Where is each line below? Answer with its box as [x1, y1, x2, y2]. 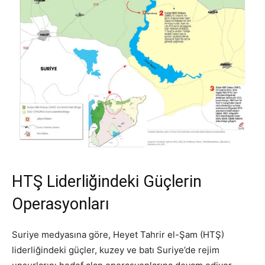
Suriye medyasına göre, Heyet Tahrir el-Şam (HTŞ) [12, 229, 224, 241]
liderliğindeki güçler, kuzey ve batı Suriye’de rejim [12, 244, 219, 256]
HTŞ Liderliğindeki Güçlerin [12, 172, 202, 192]
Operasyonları [12, 195, 109, 214]
